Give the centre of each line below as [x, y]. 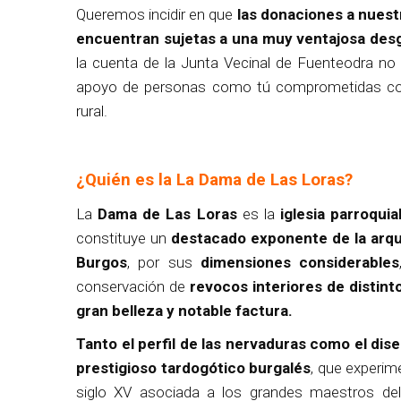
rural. [92, 111]
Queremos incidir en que [157, 14]
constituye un [124, 238]
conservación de [133, 286]
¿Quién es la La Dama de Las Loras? [214, 179]
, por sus [164, 262]
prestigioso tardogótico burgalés [194, 367]
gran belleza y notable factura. [184, 310]
